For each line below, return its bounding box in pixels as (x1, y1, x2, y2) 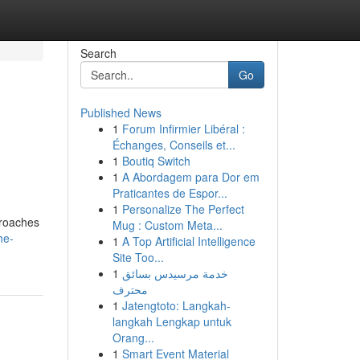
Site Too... (112, 249, 164, 265)
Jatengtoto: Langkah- (121, 297, 231, 313)
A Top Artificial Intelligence (121, 233, 256, 249)
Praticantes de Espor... (112, 185, 227, 201)
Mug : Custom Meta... (112, 217, 223, 233)
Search (80, 45, 117, 61)
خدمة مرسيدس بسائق (121, 265, 228, 281)
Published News (80, 104, 162, 121)
